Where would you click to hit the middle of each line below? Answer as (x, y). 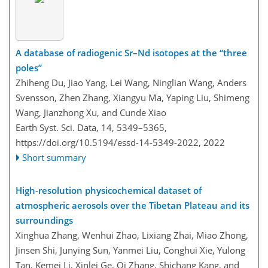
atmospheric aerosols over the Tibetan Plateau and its (133, 205)
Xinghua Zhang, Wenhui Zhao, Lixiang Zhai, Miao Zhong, (132, 235)
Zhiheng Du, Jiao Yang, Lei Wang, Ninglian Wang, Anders (131, 82)
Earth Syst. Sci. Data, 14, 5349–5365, (91, 127)
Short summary (54, 157)
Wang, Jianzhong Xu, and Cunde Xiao (91, 112)
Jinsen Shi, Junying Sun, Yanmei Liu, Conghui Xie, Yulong (130, 250)
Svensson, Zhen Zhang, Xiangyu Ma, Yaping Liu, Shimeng (133, 97)
